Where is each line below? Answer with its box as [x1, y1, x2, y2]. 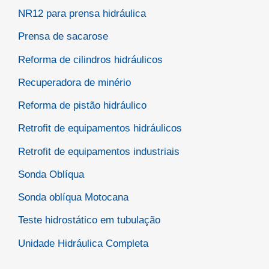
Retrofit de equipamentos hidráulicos [18, 122, 182, 134]
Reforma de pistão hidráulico [18, 100, 147, 112]
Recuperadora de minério [18, 76, 131, 88]
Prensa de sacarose [18, 31, 108, 43]
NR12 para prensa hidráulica [18, 8, 146, 20]
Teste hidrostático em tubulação [18, 214, 160, 226]
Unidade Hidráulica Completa [18, 237, 148, 249]
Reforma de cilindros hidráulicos [18, 53, 163, 65]
